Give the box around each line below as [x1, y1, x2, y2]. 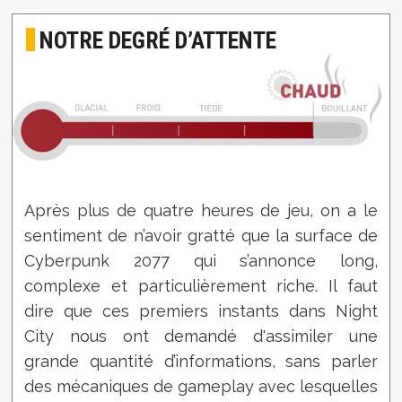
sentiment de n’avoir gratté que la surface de [24, 226, 378, 246]
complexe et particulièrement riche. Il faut [24, 276, 378, 296]
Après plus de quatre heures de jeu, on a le [24, 201, 378, 221]
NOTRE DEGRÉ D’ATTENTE [39, 26, 277, 54]
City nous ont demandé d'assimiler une [24, 327, 378, 346]
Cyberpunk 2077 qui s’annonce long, [24, 251, 378, 271]
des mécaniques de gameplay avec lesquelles [24, 377, 378, 397]
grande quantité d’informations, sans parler [24, 352, 378, 371]
